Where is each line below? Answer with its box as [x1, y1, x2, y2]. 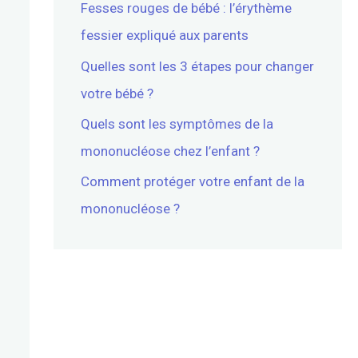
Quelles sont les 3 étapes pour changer [80, 58, 314, 74]
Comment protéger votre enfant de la [80, 173, 304, 189]
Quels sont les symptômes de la [80, 115, 273, 132]
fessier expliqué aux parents [80, 27, 249, 44]
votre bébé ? [80, 85, 153, 101]
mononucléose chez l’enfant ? [80, 142, 260, 159]
